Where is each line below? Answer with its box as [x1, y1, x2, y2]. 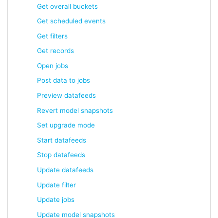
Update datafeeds [37, 166, 93, 174]
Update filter [37, 181, 76, 189]
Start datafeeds [37, 136, 86, 144]
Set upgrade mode [37, 121, 95, 129]
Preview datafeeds [37, 91, 96, 100]
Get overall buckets [37, 2, 98, 10]
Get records [37, 47, 74, 55]
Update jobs [37, 196, 74, 204]
